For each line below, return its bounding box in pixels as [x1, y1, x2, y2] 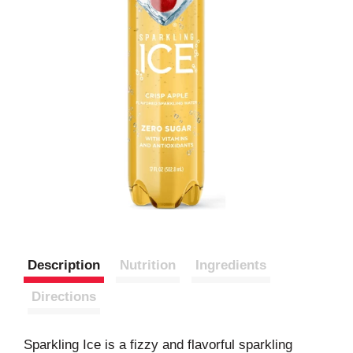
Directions [32, 289, 96, 304]
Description [28, 258, 100, 273]
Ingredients [195, 258, 266, 273]
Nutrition [120, 258, 176, 273]
